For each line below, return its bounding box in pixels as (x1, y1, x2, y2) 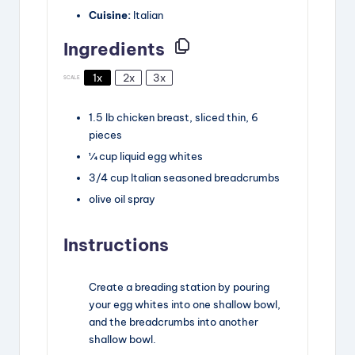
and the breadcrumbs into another (89, 315, 258, 329)
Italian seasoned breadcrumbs (131, 171, 280, 185)
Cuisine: (89, 9, 131, 22)
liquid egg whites (120, 150, 203, 163)
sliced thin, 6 (195, 111, 258, 124)
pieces (89, 128, 122, 142)
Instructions (63, 234, 169, 257)
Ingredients (63, 38, 165, 61)
